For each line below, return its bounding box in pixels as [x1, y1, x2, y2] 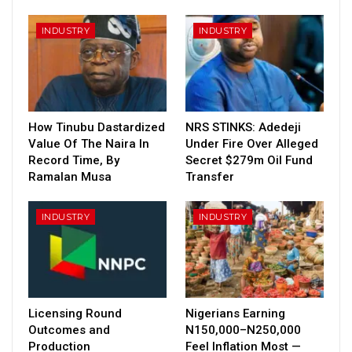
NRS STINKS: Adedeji [185, 119, 301, 134]
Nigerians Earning [185, 306, 285, 321]
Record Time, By [28, 152, 119, 167]
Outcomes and [28, 322, 110, 337]
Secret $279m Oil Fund [185, 152, 313, 167]
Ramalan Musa [28, 169, 112, 184]
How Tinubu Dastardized [28, 119, 165, 134]
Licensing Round [28, 306, 122, 321]
